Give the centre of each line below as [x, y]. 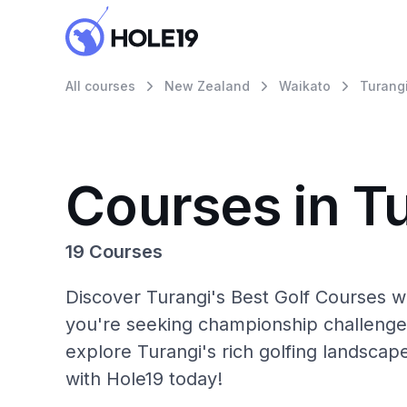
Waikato [305, 86]
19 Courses [114, 252]
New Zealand [207, 86]
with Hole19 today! [144, 379]
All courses [100, 86]
